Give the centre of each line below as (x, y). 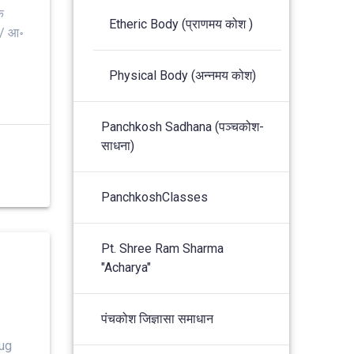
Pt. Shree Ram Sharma (163, 248)
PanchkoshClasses (155, 197)
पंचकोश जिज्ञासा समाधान (158, 318)
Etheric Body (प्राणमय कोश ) (181, 24)
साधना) (118, 145)
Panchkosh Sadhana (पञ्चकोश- (183, 126)
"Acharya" (126, 267)
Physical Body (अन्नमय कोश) (183, 75)
